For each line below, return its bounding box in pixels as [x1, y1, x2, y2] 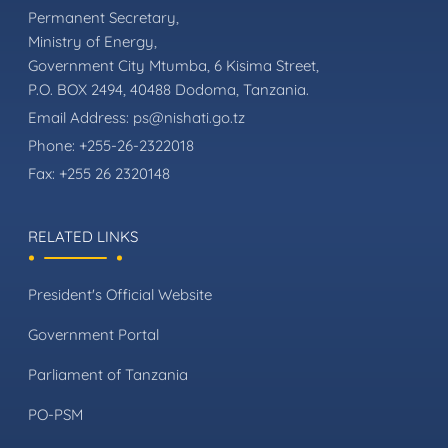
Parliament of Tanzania [28, 364, 188, 384]
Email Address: [28, 107, 133, 127]
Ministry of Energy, [28, 31, 157, 51]
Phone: [28, 135, 79, 155]
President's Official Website [28, 284, 212, 304]
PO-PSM [28, 404, 83, 424]
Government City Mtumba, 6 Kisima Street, [28, 55, 319, 75]
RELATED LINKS [28, 226, 138, 246]
